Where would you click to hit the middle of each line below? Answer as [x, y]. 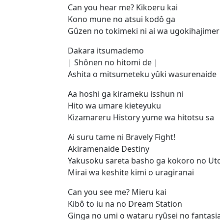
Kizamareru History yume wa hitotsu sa [141, 117]
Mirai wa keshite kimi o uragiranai [131, 172]
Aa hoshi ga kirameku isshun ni [126, 94]
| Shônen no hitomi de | [113, 62]
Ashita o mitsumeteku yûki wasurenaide [142, 74]
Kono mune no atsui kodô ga [122, 19]
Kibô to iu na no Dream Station [125, 204]
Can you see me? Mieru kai [117, 192]
